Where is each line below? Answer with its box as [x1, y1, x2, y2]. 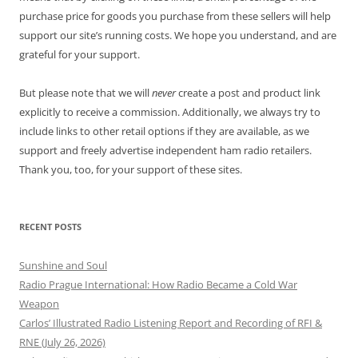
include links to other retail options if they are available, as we [19, 124, 309, 139]
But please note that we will [19, 86, 152, 101]
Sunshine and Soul [19, 258, 107, 273]
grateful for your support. [19, 47, 140, 62]
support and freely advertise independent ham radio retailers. [19, 143, 312, 158]
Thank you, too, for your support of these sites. [19, 162, 242, 177]
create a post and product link [176, 86, 320, 101]
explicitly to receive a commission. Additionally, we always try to [19, 105, 320, 120]
